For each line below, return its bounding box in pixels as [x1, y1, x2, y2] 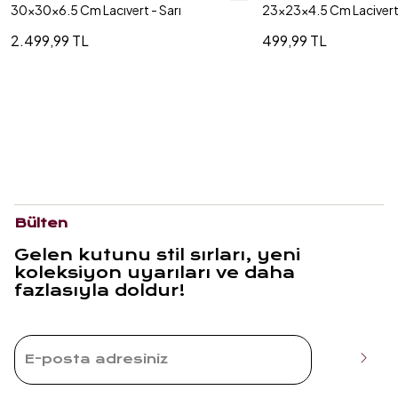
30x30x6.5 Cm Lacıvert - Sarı [11, 2, 181, 18]
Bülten [14, 215, 68, 231]
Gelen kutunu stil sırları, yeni [14, 245, 300, 264]
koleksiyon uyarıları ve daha [14, 263, 295, 282]
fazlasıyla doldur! [14, 281, 186, 299]
